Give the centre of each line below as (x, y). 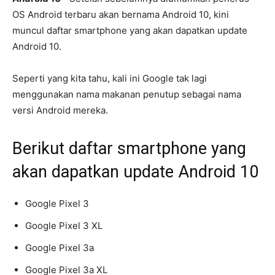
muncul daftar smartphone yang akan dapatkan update (130, 31)
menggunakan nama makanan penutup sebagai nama (127, 95)
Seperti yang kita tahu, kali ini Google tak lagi (110, 79)
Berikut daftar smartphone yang (129, 149)
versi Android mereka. (60, 110)
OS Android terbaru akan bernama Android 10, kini (121, 15)
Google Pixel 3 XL (64, 226)
